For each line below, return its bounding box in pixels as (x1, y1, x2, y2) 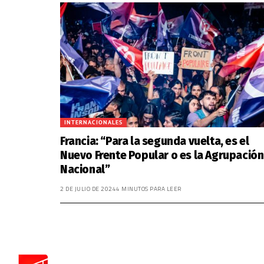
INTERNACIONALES (64, 118, 123, 126)
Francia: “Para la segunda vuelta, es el (60, 134, 249, 148)
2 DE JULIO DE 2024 (60, 184, 116, 193)
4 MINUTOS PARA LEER (116, 184, 181, 193)
